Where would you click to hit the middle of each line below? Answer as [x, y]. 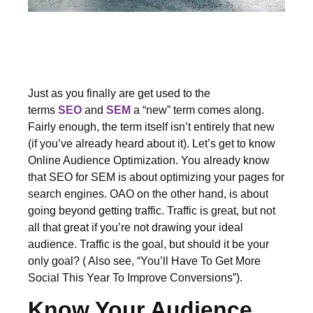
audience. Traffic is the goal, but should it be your [148, 244]
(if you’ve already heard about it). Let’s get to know [152, 143]
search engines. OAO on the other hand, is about [148, 194]
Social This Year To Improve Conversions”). [135, 277]
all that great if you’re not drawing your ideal [136, 227]
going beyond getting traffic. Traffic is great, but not [152, 210]
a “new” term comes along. [197, 110]
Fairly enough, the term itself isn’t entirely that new [151, 126]
